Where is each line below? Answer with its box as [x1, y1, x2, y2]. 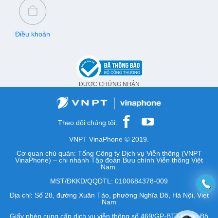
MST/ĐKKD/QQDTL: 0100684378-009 [50, 177, 168, 185]
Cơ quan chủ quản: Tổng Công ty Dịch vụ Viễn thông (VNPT [16, 149, 202, 158]
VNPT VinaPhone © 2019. [69, 135, 149, 144]
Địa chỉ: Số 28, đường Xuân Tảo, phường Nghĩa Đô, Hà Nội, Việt [9, 191, 209, 200]
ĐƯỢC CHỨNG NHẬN [78, 80, 140, 88]
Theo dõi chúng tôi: [58, 119, 119, 127]
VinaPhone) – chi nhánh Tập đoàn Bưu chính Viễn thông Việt [15, 156, 203, 164]
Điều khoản [15, 30, 51, 38]
